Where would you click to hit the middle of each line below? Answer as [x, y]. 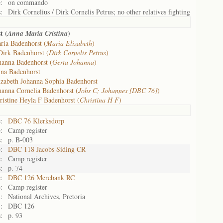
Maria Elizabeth [69, 43]
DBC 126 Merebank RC [41, 177]
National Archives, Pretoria [47, 196]
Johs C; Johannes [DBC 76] [118, 90]
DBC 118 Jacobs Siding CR [47, 149]
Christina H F [99, 100]
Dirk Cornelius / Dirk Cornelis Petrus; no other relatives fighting [99, 12]
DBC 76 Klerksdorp [36, 121]
